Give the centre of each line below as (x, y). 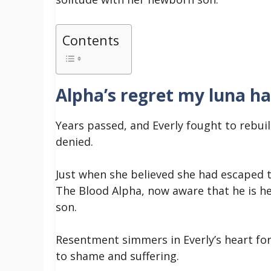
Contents (91, 40)
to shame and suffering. (119, 256)
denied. (76, 141)
